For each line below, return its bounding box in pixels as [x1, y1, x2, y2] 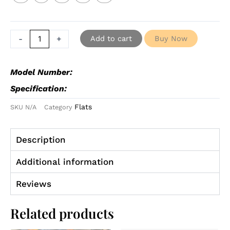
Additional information [16, 156, 114, 167]
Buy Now [155, 33, 188, 43]
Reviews [16, 178, 51, 189]
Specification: [10, 83, 67, 93]
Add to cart [90, 33, 132, 43]
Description [16, 134, 66, 145]
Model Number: [10, 67, 72, 77]
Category [44, 103, 72, 111]
